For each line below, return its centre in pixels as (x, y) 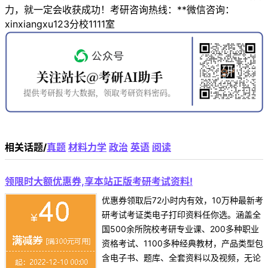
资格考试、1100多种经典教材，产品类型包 (182, 243)
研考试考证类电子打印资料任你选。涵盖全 (181, 214)
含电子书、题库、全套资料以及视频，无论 (181, 257)
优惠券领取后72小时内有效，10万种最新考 (182, 200)
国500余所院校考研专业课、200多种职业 (180, 229)
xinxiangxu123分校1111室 (60, 24)
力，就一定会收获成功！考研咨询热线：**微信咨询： (120, 10)
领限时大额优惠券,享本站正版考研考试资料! (99, 181)
